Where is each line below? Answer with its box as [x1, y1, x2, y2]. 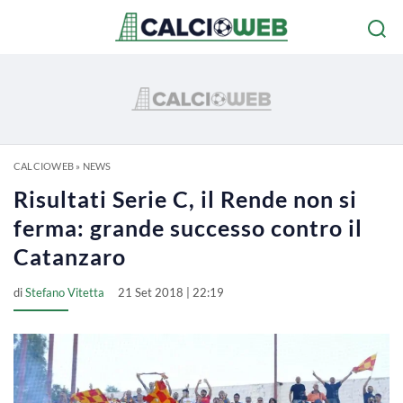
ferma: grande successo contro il [13, 214, 363, 241]
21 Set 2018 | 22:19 [118, 285, 224, 300]
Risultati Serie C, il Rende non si [13, 185, 357, 212]
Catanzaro [13, 243, 126, 270]
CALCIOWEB [13, 160, 74, 172]
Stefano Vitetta [25, 285, 104, 300]
